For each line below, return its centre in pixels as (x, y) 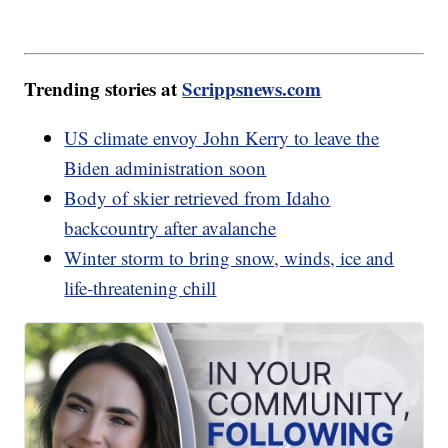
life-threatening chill (140, 287)
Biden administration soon (165, 167)
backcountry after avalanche (170, 227)
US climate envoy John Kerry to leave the (222, 137)
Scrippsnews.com (252, 88)
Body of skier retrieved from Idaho (197, 197)
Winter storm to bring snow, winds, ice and (229, 257)
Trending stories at (103, 88)
